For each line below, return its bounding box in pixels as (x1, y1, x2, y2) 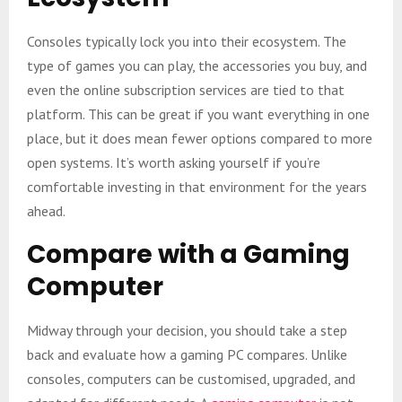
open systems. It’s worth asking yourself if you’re (27, 153, 320, 171)
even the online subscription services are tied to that (27, 80, 345, 99)
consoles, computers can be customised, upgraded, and (27, 369, 355, 388)
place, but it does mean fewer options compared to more (27, 128, 372, 147)
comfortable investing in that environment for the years (27, 177, 367, 196)
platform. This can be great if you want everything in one (27, 104, 370, 123)
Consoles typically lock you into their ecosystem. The (27, 31, 346, 50)
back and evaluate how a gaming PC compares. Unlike (27, 345, 347, 363)
